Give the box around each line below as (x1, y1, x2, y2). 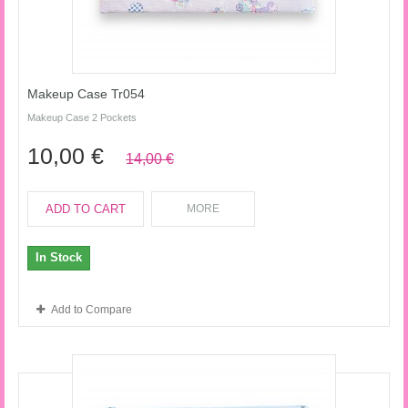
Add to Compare (51, 303, 132, 316)
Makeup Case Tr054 (27, 87, 145, 101)
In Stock (36, 250, 82, 264)
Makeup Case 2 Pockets (27, 112, 137, 123)
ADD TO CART (46, 202, 126, 216)
